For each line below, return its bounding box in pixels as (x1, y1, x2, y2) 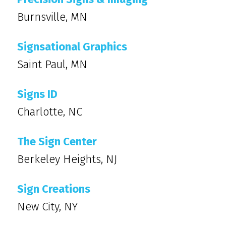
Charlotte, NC (17, 105, 82, 119)
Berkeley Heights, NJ (17, 152, 117, 166)
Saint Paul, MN (17, 58, 87, 71)
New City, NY (17, 200, 78, 213)
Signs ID (17, 87, 58, 101)
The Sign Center (17, 135, 97, 148)
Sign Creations (17, 182, 90, 196)
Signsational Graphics (17, 40, 127, 53)
